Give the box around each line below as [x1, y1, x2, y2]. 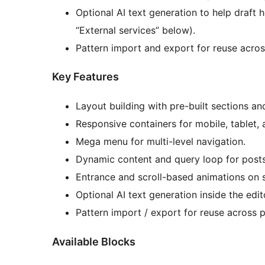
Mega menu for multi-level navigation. [76, 135, 245, 148]
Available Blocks [52, 235, 135, 248]
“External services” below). [76, 24, 195, 36]
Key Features [52, 70, 119, 83]
